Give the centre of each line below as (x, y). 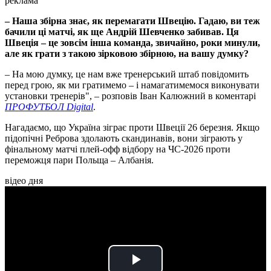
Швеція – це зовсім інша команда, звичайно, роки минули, (132, 43)
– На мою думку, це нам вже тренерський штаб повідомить (127, 74)
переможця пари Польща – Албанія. (79, 160)
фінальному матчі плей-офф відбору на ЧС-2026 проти (118, 149)
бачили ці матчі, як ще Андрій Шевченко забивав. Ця (122, 32)
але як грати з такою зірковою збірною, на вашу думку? (127, 54)
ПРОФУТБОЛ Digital (49, 107)
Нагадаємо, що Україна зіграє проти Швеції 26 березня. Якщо (132, 128)
